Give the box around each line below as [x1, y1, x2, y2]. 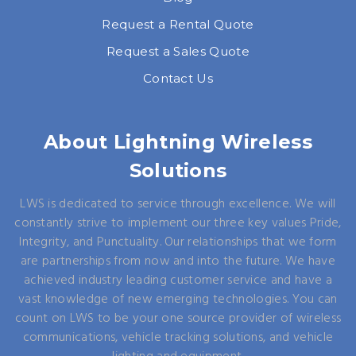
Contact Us [142, 71, 214, 87]
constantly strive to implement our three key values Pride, [14, 213, 342, 234]
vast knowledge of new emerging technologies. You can [18, 289, 338, 311]
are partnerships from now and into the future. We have [20, 251, 336, 273]
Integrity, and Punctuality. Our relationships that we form [19, 232, 337, 253]
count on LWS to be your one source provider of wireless [14, 308, 342, 330]
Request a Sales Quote [106, 44, 250, 60]
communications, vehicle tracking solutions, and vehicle [22, 327, 334, 349]
